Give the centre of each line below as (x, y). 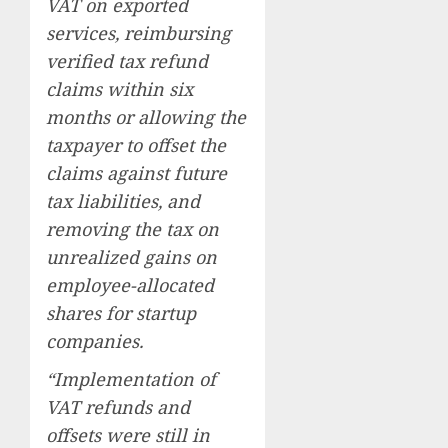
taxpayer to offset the (136, 145)
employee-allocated (130, 285)
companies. (94, 341)
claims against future (136, 173)
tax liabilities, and (123, 201)
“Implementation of (131, 379)
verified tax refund (127, 61)
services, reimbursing (138, 33)
